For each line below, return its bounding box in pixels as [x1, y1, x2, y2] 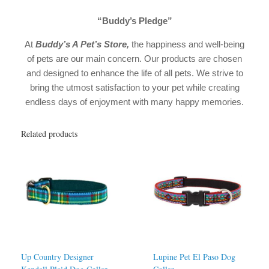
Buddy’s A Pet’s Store [35, 38, 127, 49]
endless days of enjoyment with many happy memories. [25, 96, 244, 107]
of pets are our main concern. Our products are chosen [27, 53, 242, 64]
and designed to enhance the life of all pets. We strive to [26, 67, 243, 78]
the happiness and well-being [131, 38, 244, 49]
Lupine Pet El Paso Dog [153, 250, 236, 262]
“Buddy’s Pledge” [97, 15, 172, 26]
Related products [21, 127, 77, 139]
